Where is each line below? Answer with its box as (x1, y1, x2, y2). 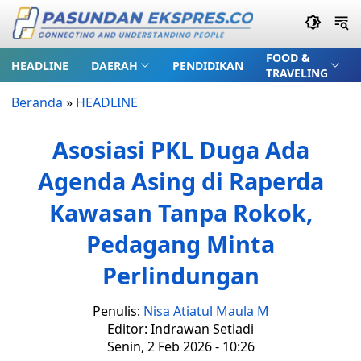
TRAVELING (265, 65, 328, 81)
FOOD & (265, 50, 310, 65)
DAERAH (91, 57, 138, 73)
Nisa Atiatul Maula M (143, 302, 269, 320)
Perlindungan (102, 259, 259, 291)
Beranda (11, 93, 63, 111)
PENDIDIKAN (172, 57, 243, 73)
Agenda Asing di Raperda (37, 165, 324, 197)
